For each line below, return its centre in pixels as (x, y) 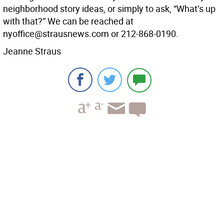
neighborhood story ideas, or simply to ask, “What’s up (109, 9)
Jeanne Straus (32, 51)
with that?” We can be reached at (68, 21)
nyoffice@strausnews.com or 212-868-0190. (91, 34)
